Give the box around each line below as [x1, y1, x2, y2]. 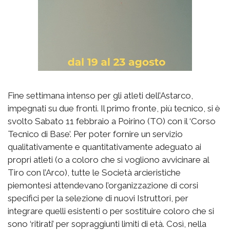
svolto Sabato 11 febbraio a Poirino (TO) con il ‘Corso [8, 116, 216, 126]
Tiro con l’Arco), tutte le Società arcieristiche [8, 167, 181, 178]
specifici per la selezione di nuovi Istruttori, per [8, 193, 188, 203]
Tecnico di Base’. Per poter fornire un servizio [8, 128, 183, 139]
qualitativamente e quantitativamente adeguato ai [8, 141, 201, 152]
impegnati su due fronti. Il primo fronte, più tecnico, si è [8, 103, 220, 113]
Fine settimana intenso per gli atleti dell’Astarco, [8, 90, 193, 101]
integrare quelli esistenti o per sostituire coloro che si [8, 205, 214, 216]
